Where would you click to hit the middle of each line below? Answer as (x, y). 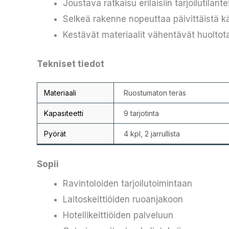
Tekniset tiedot (71, 64)
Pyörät (55, 133)
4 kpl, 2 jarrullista (152, 133)
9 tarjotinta (141, 113)
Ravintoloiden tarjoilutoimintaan (128, 184)
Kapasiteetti (63, 113)
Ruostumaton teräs (155, 93)
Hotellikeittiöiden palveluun (118, 215)
